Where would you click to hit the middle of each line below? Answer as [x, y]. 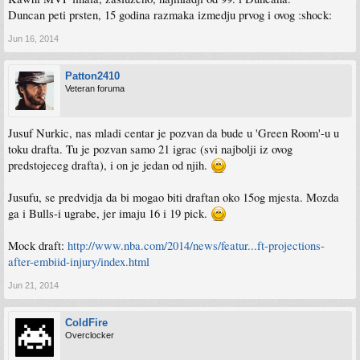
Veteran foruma [95, 88]
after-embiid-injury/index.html [79, 262]
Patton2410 [92, 76]
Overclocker [90, 335]
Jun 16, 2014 [33, 39]
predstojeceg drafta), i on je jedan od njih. [109, 165]
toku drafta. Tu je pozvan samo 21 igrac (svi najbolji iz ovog [150, 149]
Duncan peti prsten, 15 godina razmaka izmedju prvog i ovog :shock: [170, 15]
